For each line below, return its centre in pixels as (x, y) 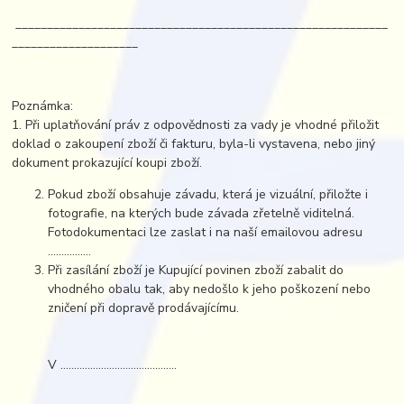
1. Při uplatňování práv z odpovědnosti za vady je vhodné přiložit (196, 125)
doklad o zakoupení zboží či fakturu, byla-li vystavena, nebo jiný (194, 144)
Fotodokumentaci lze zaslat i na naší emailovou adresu (206, 233)
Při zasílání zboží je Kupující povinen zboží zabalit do (196, 271)
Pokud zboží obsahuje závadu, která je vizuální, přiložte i (208, 195)
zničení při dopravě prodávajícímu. (144, 308)
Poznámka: (43, 106)
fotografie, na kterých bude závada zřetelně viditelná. (202, 214)
